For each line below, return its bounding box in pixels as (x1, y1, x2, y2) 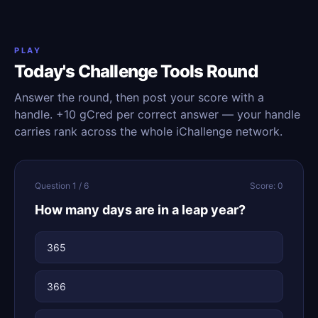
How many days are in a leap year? (35, 202, 246, 217)
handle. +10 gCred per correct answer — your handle (14, 107, 300, 121)
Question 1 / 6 (35, 180, 89, 191)
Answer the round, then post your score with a (14, 90, 264, 104)
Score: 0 (250, 180, 283, 191)
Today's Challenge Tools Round (14, 61, 258, 82)
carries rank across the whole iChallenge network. (14, 124, 283, 138)
